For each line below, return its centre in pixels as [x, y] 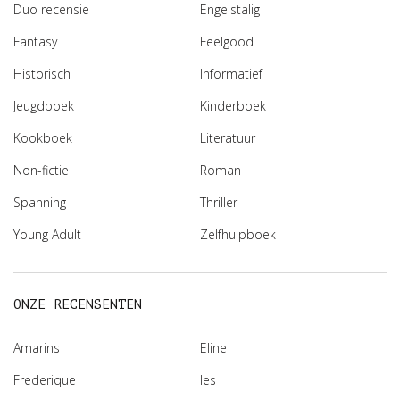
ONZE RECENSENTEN [78, 305]
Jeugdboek [44, 106]
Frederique [45, 380]
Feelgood [227, 42]
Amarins [37, 348]
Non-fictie [41, 171]
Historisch [42, 74]
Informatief [231, 74]
